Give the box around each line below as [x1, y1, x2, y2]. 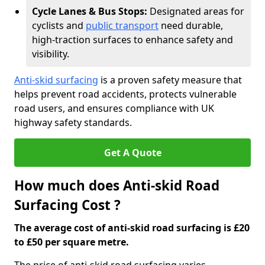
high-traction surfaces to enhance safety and [32, 33, 233, 46]
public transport [86, 19, 159, 32]
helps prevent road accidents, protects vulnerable [14, 88, 237, 101]
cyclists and [32, 19, 86, 32]
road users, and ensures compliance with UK [14, 102, 214, 115]
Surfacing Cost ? [14, 196, 121, 214]
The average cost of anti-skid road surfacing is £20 [14, 221, 250, 234]
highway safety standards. [14, 116, 132, 129]
